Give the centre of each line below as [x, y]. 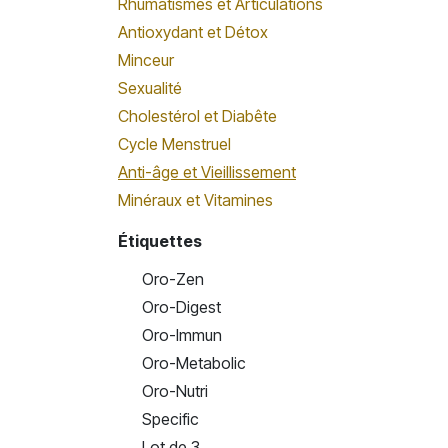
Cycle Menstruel [174, 144]
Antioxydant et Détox [193, 32]
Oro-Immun [182, 335]
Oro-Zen [173, 279]
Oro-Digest [181, 307]
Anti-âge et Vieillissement [207, 172]
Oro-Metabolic [194, 363]
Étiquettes [160, 241]
